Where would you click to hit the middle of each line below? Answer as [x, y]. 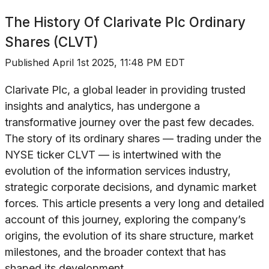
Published [29, 62]
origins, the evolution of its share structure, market [129, 236]
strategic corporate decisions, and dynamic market [131, 187]
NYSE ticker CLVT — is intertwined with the [113, 155]
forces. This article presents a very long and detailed [134, 204]
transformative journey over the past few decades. [130, 122]
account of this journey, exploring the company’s [125, 220]
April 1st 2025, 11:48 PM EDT [119, 62]
